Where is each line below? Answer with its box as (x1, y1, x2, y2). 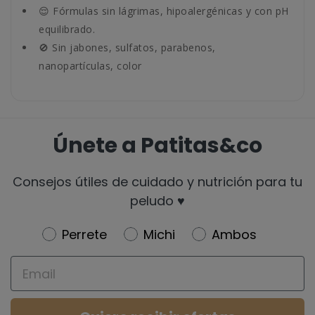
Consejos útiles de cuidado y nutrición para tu (13, 173, 302, 191)
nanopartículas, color (39, 59, 142, 72)
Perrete (61, 226, 107, 243)
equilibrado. (39, 22, 95, 36)
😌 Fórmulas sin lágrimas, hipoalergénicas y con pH (39, 4, 289, 18)
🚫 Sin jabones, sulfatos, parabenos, (39, 41, 216, 54)
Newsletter (41, 224, 115, 242)
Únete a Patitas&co (53, 131, 262, 160)
